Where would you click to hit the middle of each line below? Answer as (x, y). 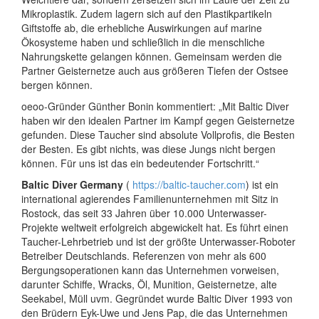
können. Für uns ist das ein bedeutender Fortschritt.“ (142, 163)
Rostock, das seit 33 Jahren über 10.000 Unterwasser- (144, 213)
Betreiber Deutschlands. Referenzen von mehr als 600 (144, 255)
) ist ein (262, 184)
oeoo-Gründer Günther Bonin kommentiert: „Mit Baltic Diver (155, 106)
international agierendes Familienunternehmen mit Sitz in (150, 198)
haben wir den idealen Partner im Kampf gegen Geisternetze (158, 120)
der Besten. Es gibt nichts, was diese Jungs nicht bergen (148, 148)
